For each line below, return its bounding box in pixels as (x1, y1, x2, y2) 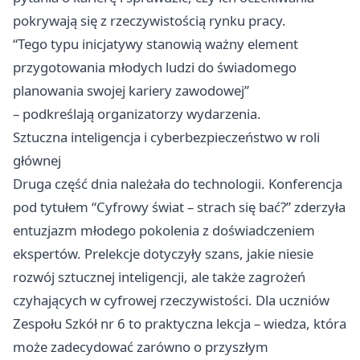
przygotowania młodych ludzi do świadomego (13, 57, 297, 76)
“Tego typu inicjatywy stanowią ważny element (13, 34, 298, 53)
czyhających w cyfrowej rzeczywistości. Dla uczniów (13, 290, 329, 309)
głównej (13, 150, 61, 170)
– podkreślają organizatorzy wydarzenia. (13, 104, 261, 123)
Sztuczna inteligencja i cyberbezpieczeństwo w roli (13, 127, 320, 146)
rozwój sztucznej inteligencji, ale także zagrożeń (13, 267, 305, 286)
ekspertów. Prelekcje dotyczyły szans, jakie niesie (13, 243, 313, 263)
